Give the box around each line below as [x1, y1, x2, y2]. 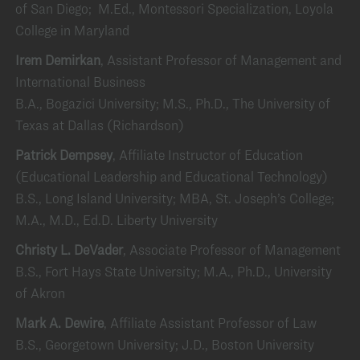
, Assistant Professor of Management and [100, 51, 342, 68]
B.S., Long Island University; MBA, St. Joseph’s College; [15, 190, 334, 207]
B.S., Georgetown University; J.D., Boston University [15, 336, 314, 353]
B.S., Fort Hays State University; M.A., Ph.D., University [15, 263, 332, 280]
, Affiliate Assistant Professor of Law [104, 314, 317, 331]
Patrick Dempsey [15, 146, 112, 163]
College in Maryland [15, 22, 129, 39]
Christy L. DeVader [15, 241, 123, 258]
